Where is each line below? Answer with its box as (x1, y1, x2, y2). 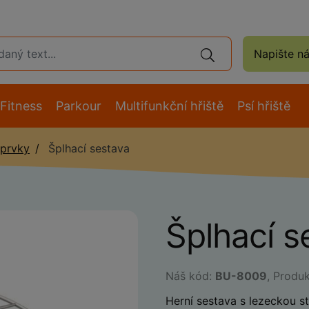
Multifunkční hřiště (115, 99, 223, 113)
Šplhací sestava (45, 141, 130, 155)
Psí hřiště (237, 99, 290, 113)
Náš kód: (166, 269, 215, 283)
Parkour (56, 99, 101, 113)
